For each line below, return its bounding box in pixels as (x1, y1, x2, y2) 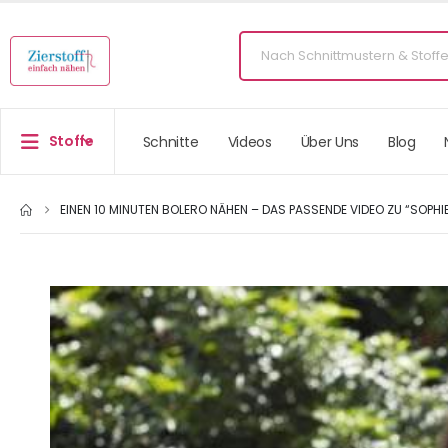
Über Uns (300, 131, 359, 152)
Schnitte (142, 131, 199, 152)
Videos (227, 131, 272, 152)
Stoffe (48, 131, 94, 151)
